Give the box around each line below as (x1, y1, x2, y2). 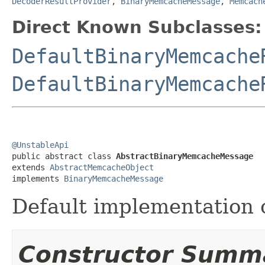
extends (12, 162, 50, 172)
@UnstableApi (12, 140, 69, 150)
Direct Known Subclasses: (12, 17, 262, 37)
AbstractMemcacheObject (50, 162, 154, 172)
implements (12, 173, 64, 183)
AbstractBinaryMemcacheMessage (116, 151, 253, 161)
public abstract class (12, 151, 116, 161)
